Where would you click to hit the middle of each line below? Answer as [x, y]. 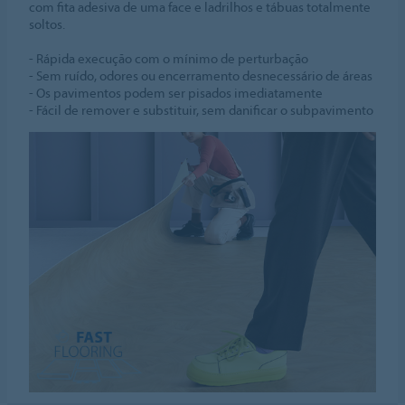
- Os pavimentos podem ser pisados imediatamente [176, 93]
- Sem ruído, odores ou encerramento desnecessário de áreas [201, 76]
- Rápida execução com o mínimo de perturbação [169, 59]
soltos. [47, 24]
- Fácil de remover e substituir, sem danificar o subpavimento [202, 110]
